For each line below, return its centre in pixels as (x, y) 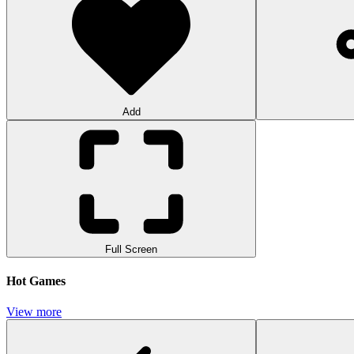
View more (34, 312)
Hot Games (36, 281)
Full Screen (131, 249)
